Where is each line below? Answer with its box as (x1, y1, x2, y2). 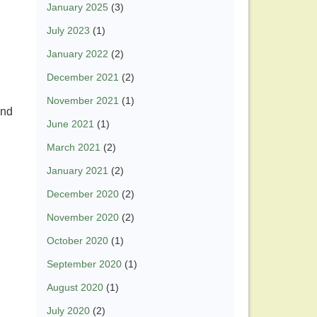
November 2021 (47, 95, 119, 107)
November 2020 (47, 212, 119, 224)
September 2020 (47, 258, 122, 270)
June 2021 (47, 118, 94, 130)
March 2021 (47, 142, 100, 154)
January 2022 (47, 48, 108, 60)
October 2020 (47, 235, 108, 247)
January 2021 (47, 165, 108, 177)
